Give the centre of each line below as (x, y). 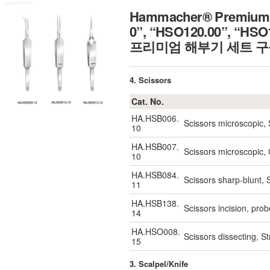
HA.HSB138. (155, 203)
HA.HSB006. (155, 118)
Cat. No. (148, 101)
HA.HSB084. (155, 175)
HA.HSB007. (155, 146)
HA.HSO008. (156, 231)
